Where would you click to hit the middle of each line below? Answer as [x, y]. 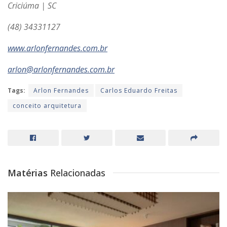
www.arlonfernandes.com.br [58, 48]
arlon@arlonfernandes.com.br [61, 70]
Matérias [29, 173]
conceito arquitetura [47, 106]
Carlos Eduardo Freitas [139, 91]
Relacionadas [78, 173]
